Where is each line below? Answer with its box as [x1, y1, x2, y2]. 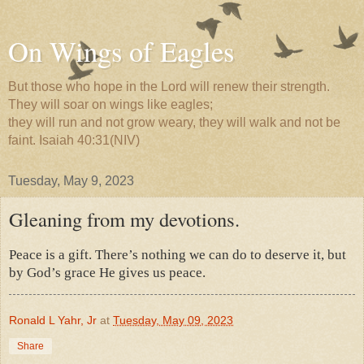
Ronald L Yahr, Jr [9, 313, 97, 327]
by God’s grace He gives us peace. [9, 263, 209, 280]
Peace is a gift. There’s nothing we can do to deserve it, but [9, 245, 346, 262]
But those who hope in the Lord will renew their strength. [8, 80, 330, 93]
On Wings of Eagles [8, 32, 234, 70]
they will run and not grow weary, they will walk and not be [8, 115, 340, 129]
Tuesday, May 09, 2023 [113, 313, 233, 327]
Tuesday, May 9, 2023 [8, 174, 134, 188]
